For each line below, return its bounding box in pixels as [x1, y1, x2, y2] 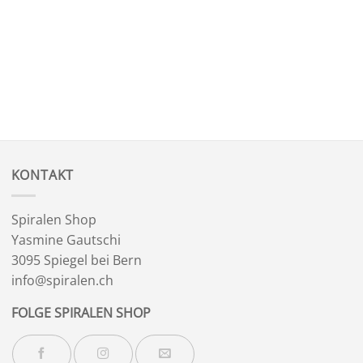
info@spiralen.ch [11, 271, 113, 290]
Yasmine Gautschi [11, 231, 121, 250]
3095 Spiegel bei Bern [11, 251, 142, 270]
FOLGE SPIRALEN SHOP [11, 303, 151, 322]
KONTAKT [11, 166, 75, 185]
